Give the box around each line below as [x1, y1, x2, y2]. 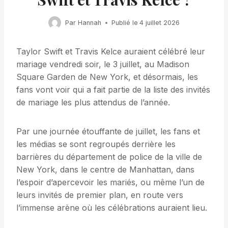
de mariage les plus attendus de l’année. [16, 97, 170, 108]
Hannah [77, 18, 101, 26]
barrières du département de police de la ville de [16, 152, 202, 162]
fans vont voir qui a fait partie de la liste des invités [16, 84, 210, 95]
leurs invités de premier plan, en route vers [16, 190, 183, 201]
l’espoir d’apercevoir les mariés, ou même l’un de [16, 177, 205, 188]
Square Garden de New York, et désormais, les [16, 72, 198, 82]
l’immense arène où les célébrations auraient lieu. [16, 203, 207, 213]
